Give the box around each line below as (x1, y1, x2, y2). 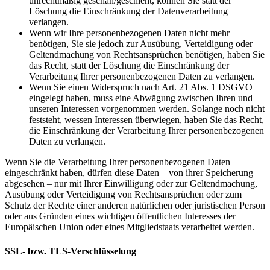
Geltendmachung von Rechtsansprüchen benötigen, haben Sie (29, 49, 265, 60)
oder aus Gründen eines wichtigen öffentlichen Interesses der (5, 211, 236, 222)
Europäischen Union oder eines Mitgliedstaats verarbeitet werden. (5, 222, 254, 233)
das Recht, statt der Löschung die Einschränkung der (29, 60, 229, 71)
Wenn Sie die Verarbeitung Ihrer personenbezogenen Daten (5, 157, 230, 168)
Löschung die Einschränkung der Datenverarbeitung (29, 6, 228, 17)
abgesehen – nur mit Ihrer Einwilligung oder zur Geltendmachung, (5, 178, 257, 189)
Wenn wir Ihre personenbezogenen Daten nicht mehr (29, 28, 230, 39)
